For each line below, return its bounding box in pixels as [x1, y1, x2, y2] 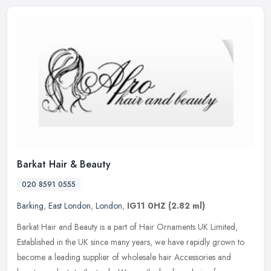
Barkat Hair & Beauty [17, 157, 111, 172]
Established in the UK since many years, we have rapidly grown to [17, 236, 244, 249]
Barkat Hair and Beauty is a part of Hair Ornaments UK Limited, [17, 221, 238, 233]
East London [48, 200, 91, 212]
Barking [17, 200, 44, 212]
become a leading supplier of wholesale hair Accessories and [17, 251, 231, 264]
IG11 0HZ [127, 200, 166, 212]
